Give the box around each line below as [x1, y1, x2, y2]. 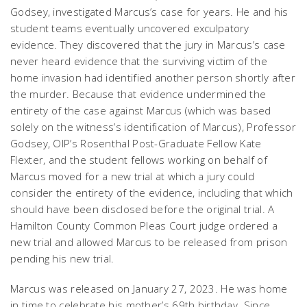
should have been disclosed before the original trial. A [10, 202, 275, 216]
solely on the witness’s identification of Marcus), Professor [10, 120, 296, 134]
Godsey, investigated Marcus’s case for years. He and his [10, 5, 288, 19]
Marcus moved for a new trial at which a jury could [10, 169, 254, 183]
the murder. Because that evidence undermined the [10, 87, 267, 101]
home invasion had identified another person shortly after [10, 71, 296, 84]
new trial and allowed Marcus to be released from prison [10, 235, 288, 249]
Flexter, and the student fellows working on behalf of [10, 153, 267, 167]
